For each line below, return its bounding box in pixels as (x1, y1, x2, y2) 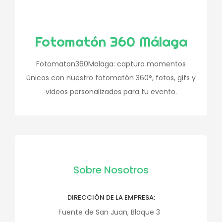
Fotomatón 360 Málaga (35, 33, 187, 50)
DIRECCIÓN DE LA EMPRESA (67, 193, 154, 202)
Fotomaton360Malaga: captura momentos (36, 59, 186, 69)
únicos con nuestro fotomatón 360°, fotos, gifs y (26, 73, 196, 83)
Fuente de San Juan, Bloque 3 (58, 207, 160, 217)
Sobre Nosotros (73, 163, 149, 177)
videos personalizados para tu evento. (45, 87, 177, 97)
